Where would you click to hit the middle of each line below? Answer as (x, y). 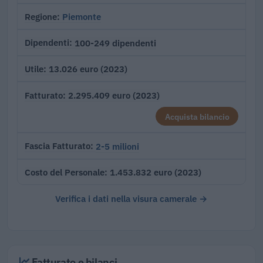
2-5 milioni (117, 146)
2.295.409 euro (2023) (114, 95)
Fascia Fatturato (58, 146)
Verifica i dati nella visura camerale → (131, 199)
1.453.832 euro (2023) (156, 172)
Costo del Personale (65, 172)
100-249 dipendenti (115, 43)
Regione (41, 16)
